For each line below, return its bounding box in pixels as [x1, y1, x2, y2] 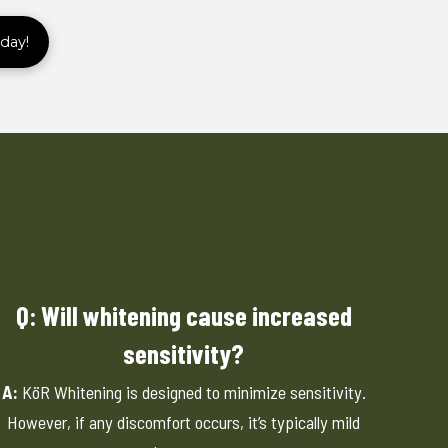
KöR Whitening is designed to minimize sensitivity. [17, 381, 366, 404]
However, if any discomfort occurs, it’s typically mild [7, 411, 361, 434]
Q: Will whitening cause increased [15, 299, 352, 332]
